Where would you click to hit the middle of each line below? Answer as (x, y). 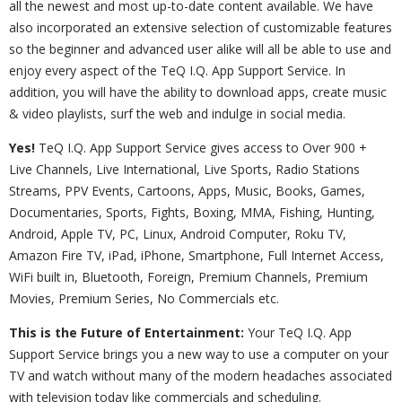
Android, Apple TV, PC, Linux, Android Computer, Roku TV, (178, 234)
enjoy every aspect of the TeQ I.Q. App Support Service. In (177, 70)
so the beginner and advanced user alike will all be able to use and (200, 49)
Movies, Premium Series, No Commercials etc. (144, 298)
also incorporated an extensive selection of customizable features (201, 27)
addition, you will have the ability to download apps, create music (198, 92)
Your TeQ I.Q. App (298, 332)
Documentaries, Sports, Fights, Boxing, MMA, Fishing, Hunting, (192, 212)
